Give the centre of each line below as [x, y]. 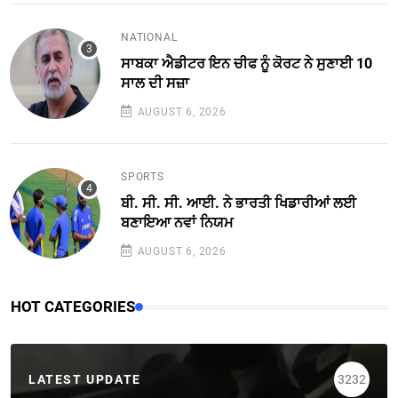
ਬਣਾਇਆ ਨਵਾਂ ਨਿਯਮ [177, 223]
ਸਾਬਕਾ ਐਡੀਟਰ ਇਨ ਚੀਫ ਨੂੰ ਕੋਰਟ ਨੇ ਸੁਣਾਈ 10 [247, 64]
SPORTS [143, 177]
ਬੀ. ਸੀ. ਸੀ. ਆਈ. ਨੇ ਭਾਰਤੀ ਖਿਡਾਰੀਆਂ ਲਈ [239, 203]
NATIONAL [149, 38]
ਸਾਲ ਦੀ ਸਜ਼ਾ [155, 84]
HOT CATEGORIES [73, 307]
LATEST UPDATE [85, 379]
